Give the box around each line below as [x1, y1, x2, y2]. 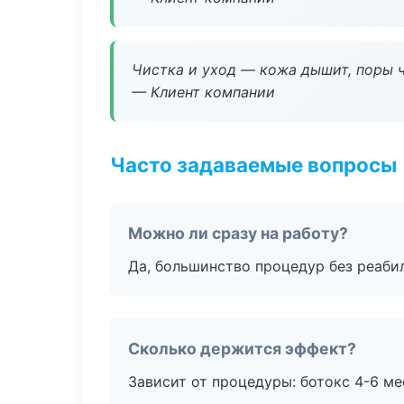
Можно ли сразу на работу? [128, 224, 348, 243]
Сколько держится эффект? [128, 339, 356, 358]
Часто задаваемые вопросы [110, 152, 397, 177]
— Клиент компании [132, 83, 275, 101]
